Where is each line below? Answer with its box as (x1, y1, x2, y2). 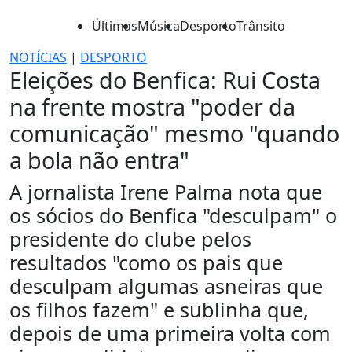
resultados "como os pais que (9, 249, 283, 276)
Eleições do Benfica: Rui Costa (9, 64, 321, 95)
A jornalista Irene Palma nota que (9, 178, 322, 205)
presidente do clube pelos (9, 225, 251, 252)
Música (137, 17, 180, 35)
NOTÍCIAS (9, 49, 67, 66)
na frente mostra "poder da (9, 91, 295, 122)
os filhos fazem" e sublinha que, (9, 296, 309, 323)
